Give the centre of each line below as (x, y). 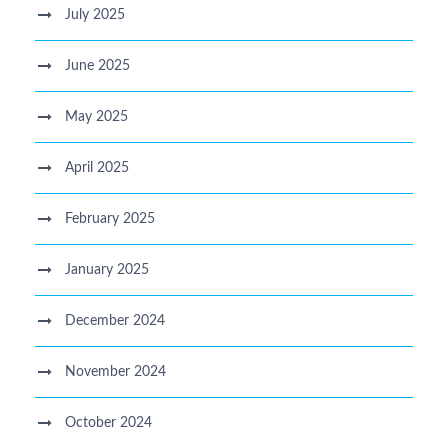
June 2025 (97, 65)
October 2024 (108, 422)
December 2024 (115, 320)
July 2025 (95, 14)
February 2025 (110, 218)
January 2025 (107, 269)
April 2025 (97, 167)
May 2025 (96, 116)
